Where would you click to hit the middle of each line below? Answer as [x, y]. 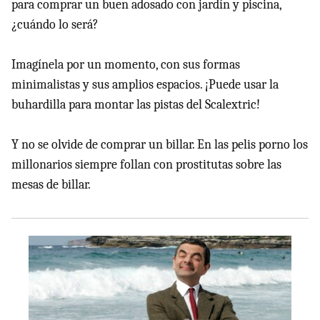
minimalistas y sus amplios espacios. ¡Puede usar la [145, 84]
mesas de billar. [51, 184]
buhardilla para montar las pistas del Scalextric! [136, 104]
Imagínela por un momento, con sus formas [126, 64]
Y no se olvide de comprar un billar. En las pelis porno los [160, 144]
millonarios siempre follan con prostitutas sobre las [146, 164]
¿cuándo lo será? [55, 24]
